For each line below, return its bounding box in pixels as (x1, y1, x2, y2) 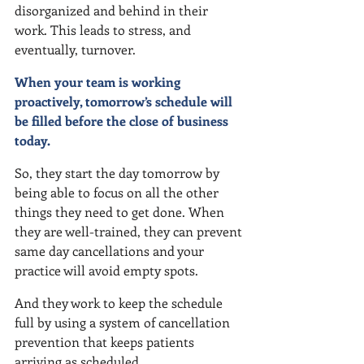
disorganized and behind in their (15, 2, 211, 19)
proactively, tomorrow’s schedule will (15, 93, 236, 110)
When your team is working (15, 73, 184, 90)
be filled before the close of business (15, 112, 232, 129)
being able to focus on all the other (15, 184, 222, 201)
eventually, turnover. (15, 41, 142, 58)
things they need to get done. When (15, 203, 227, 220)
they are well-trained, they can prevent (15, 223, 245, 240)
